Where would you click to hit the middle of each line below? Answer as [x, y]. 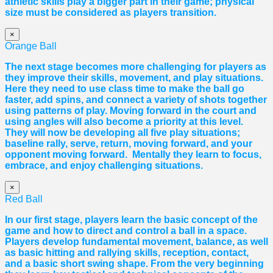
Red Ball [24, 199]
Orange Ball [31, 46]
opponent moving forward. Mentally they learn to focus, [133, 155]
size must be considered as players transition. [111, 13]
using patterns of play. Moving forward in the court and [131, 111]
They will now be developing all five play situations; [122, 133]
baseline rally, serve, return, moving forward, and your [129, 144]
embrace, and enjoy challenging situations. [104, 166]
